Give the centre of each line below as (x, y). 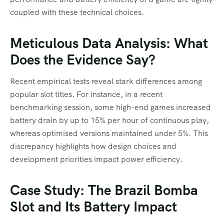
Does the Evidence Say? (83, 59)
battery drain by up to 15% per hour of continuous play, (109, 120)
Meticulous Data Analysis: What (109, 43)
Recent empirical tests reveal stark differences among (106, 81)
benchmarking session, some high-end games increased (110, 107)
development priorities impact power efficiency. (96, 159)
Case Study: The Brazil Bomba (104, 190)
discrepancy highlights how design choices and (93, 146)
